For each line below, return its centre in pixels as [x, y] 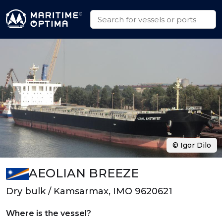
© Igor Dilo [192, 145]
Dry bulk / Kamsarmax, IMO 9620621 [89, 191]
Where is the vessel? [49, 213]
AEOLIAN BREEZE [83, 173]
